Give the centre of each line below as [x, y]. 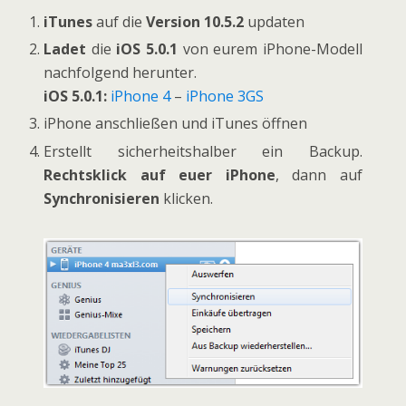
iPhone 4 [141, 97]
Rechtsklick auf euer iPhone [159, 174]
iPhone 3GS [225, 97]
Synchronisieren [104, 198]
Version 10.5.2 [195, 22]
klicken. [188, 198]
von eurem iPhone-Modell [272, 49]
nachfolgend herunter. [121, 73]
